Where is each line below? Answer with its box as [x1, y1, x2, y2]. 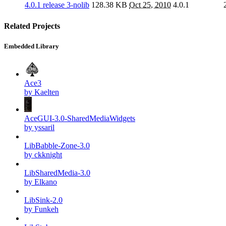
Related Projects [4, 22, 60, 31]
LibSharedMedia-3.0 [24, 168, 90, 177]
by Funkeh [24, 204, 59, 213]
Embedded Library [4, 42, 59, 50]
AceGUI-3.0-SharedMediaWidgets [24, 114, 135, 123]
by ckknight [24, 150, 62, 159]
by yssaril [24, 123, 54, 132]
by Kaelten [24, 87, 59, 96]
